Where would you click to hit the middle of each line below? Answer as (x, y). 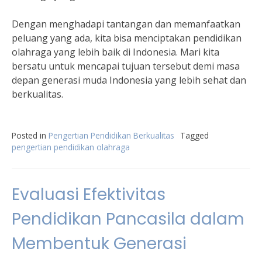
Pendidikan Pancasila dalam (128, 219)
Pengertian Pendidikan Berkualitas (111, 135)
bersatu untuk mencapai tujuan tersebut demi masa (126, 66)
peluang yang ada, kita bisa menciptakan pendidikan (127, 38)
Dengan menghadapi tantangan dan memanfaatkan (126, 24)
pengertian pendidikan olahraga (71, 147)
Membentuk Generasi (99, 244)
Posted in (30, 135)
